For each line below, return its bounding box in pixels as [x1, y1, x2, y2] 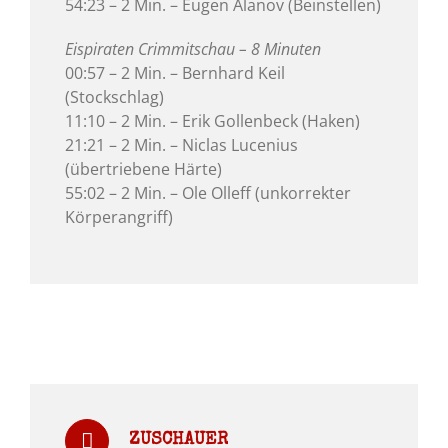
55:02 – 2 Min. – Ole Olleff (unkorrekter [65, 182, 351, 205]
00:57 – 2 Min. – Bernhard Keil [65, 62, 285, 85]
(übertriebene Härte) [65, 158, 222, 181]
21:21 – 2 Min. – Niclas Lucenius [65, 134, 298, 157]
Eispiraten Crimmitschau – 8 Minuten [65, 38, 321, 61]
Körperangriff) [65, 206, 173, 229]
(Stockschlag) [65, 86, 164, 109]
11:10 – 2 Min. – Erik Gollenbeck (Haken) [65, 110, 360, 133]
